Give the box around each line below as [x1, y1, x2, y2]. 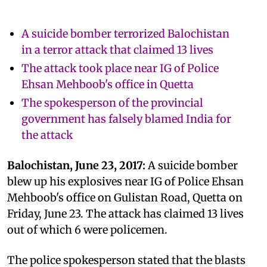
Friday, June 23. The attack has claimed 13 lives [7, 206, 244, 221]
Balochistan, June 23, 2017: [7, 158, 145, 172]
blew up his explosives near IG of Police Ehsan [7, 174, 244, 188]
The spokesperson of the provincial [21, 95, 203, 110]
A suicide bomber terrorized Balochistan [21, 26, 229, 41]
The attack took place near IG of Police [21, 61, 219, 75]
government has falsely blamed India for [21, 111, 231, 126]
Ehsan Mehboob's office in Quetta [21, 77, 194, 91]
